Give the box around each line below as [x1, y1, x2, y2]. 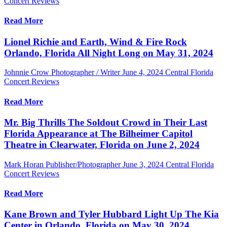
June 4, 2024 [122, 68, 163, 77]
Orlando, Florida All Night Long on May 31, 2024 [4, 47, 213, 58]
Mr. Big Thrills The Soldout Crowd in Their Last [4, 117, 207, 128]
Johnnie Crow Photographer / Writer [4, 68, 120, 77]
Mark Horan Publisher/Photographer [4, 160, 121, 169]
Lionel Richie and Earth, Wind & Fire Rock [4, 36, 187, 47]
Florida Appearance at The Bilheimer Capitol [4, 128, 193, 139]
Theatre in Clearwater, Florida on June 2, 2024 [4, 139, 200, 150]
